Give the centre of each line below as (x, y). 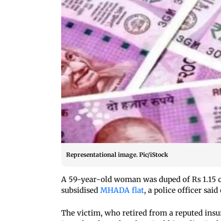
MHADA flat (122, 190)
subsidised (81, 190)
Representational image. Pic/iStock (117, 154)
